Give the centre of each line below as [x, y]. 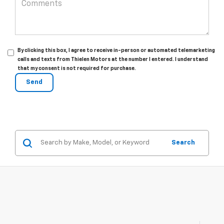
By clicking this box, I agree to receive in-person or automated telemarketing [116, 51]
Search [183, 143]
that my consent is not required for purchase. [77, 69]
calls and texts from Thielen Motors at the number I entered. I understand [113, 60]
